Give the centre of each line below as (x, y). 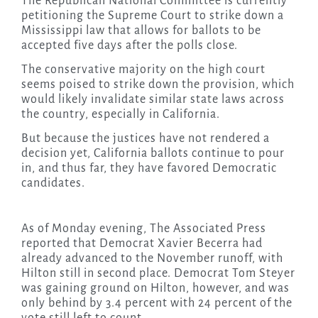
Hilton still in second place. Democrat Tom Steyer (158, 274)
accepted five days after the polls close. (129, 46)
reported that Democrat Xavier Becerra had (142, 244)
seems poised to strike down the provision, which (158, 85)
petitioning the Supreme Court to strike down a (152, 16)
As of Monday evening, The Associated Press (143, 229)
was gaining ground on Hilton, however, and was (155, 289)
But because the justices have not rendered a (145, 139)
